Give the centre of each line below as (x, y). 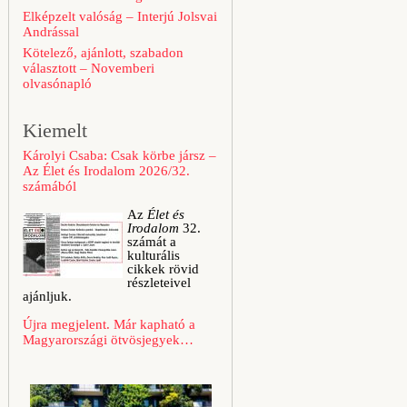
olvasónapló (57, 84)
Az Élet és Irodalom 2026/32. (106, 171)
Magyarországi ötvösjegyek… (108, 340)
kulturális (154, 255)
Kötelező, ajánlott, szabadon (103, 53)
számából (50, 186)
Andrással (51, 32)
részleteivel (159, 283)
